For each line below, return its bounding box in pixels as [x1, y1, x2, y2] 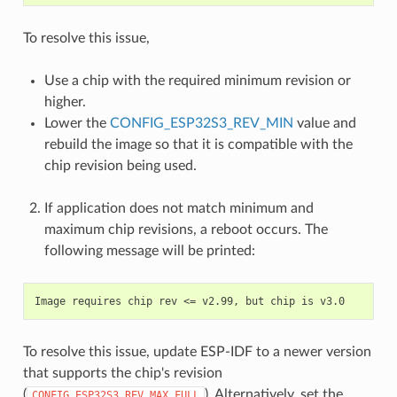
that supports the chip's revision [22, 365, 222, 380]
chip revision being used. [43, 158, 197, 173]
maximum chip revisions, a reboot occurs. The [43, 222, 328, 237]
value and [292, 115, 356, 130]
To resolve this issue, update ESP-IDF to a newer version [22, 344, 371, 359]
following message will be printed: [43, 243, 255, 258]
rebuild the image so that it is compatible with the [43, 136, 353, 152]
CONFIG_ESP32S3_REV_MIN [109, 115, 293, 130]
